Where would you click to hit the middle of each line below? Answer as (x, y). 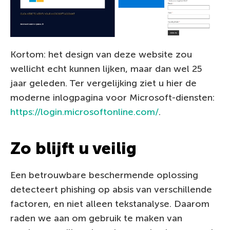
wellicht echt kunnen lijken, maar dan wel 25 (106, 69)
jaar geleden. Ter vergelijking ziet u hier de (103, 83)
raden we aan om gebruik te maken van (96, 218)
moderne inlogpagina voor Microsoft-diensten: (112, 98)
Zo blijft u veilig (73, 149)
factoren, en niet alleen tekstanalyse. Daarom (110, 204)
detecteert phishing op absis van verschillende (111, 190)
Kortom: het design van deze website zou (101, 55)
